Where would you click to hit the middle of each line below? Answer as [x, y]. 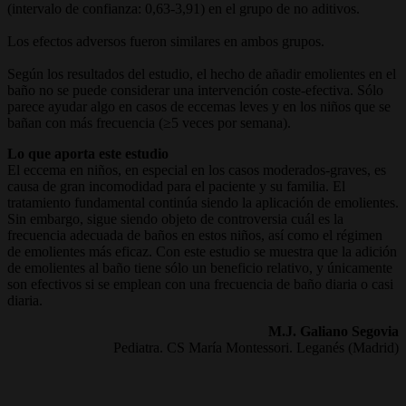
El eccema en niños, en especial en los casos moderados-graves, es [197, 169]
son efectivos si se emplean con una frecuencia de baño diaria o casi [200, 284]
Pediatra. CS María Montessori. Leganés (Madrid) [256, 347]
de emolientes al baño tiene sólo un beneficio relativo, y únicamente [200, 267]
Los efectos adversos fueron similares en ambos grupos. [166, 41]
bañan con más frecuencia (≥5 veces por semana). [149, 122]
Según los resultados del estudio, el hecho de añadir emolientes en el [202, 73]
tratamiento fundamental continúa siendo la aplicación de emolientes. [203, 202]
